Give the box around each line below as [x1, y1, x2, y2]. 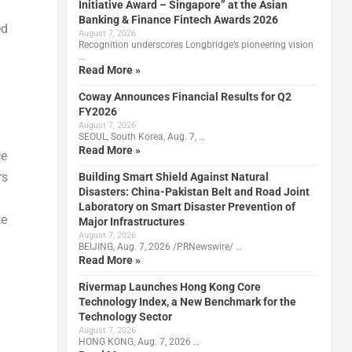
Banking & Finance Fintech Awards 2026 [78, 13, 278, 26]
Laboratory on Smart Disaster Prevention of [78, 200, 295, 213]
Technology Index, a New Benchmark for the [78, 295, 296, 308]
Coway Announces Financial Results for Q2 [78, 90, 291, 103]
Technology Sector [78, 310, 172, 323]
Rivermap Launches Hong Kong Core [78, 280, 261, 293]
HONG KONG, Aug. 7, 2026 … [78, 335, 200, 347]
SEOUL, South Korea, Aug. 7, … [78, 130, 205, 142]
